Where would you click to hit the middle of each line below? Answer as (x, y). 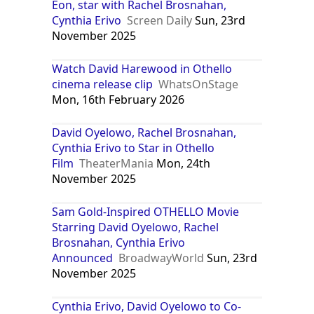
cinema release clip (103, 84)
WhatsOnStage (199, 84)
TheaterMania (117, 163)
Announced (83, 258)
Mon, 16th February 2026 (118, 99)
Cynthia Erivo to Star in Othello (134, 148)
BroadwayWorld (162, 258)
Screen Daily (160, 20)
